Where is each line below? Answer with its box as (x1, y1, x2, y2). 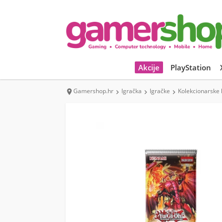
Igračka (121, 87, 142, 95)
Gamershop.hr (73, 87, 113, 95)
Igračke (150, 87, 170, 95)
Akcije (138, 62, 160, 72)
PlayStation (170, 62, 211, 72)
